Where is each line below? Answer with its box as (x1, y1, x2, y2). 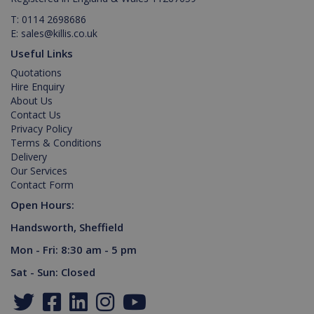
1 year (276, 75, 300, 86)
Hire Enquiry (11, 79, 64, 93)
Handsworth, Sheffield (11, 219, 123, 234)
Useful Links (11, 46, 73, 60)
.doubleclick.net (197, 86, 258, 97)
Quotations (11, 65, 62, 79)
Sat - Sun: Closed (11, 264, 95, 279)
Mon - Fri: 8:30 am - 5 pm (11, 242, 137, 257)
